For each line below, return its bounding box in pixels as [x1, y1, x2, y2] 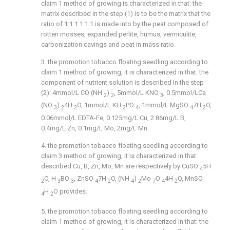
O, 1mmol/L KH [77, 101, 123, 109]
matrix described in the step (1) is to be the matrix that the [41, 9, 210, 17]
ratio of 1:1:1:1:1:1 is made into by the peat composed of [41, 20, 208, 28]
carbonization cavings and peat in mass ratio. [41, 40, 176, 48]
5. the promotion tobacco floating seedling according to [41, 207, 208, 215]
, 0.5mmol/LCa [163, 88, 206, 97]
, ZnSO [74, 175, 95, 183]
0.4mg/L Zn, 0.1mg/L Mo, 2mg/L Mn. [41, 124, 149, 132]
